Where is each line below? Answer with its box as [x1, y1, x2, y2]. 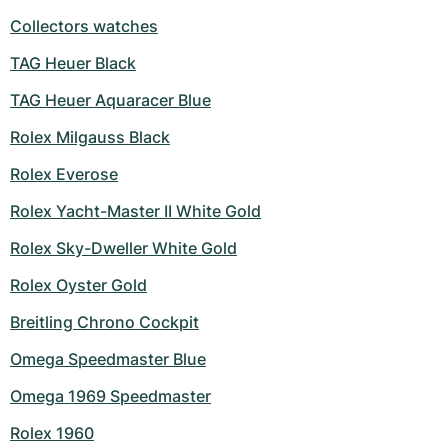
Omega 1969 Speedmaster [10, 386, 211, 406]
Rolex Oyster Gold [10, 275, 147, 295]
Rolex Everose [10, 164, 118, 184]
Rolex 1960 [10, 423, 94, 443]
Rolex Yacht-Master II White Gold [10, 201, 261, 221]
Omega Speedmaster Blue [10, 349, 206, 369]
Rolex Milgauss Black [10, 127, 170, 147]
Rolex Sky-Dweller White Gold [10, 238, 237, 258]
